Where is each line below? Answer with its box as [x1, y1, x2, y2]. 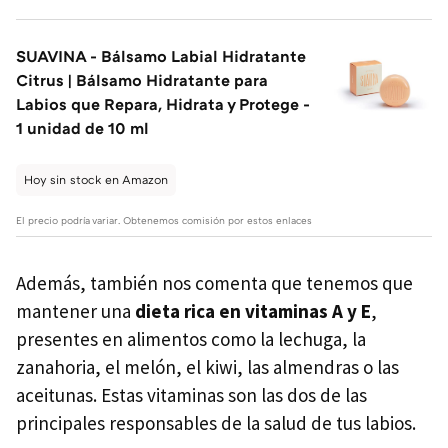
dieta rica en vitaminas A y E [135, 298, 371, 323]
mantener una [16, 298, 135, 323]
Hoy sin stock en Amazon [24, 171, 168, 187]
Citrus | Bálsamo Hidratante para [16, 69, 268, 90]
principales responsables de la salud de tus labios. [16, 410, 416, 435]
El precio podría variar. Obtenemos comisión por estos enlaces [16, 213, 312, 226]
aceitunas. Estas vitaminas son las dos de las [16, 382, 367, 407]
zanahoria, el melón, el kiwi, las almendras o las [16, 354, 399, 379]
